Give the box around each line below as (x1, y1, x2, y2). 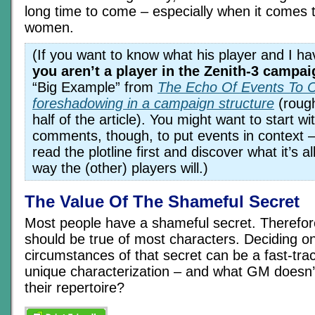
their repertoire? (25, 280, 124, 296)
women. (25, 20, 74, 36)
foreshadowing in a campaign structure (32, 96, 274, 112)
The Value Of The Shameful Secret (25, 192, 300, 212)
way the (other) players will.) (32, 160, 208, 176)
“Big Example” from (32, 79, 157, 96)
